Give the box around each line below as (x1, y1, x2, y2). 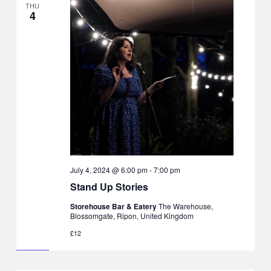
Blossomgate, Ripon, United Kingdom (70, 211, 194, 221)
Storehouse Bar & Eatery (70, 201, 158, 212)
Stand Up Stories (70, 180, 148, 194)
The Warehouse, (158, 201, 213, 212)
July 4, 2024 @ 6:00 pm (70, 165, 148, 175)
